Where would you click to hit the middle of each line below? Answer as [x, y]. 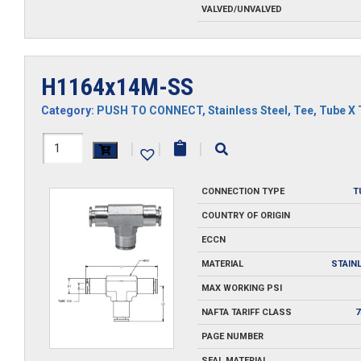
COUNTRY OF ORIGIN [245, 215]
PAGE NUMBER [232, 336]
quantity [68, 203]
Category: [69, 110]
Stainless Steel [248, 110]
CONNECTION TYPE [243, 191]
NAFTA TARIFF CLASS [246, 312]
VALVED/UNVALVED [241, 9]
